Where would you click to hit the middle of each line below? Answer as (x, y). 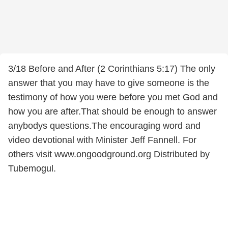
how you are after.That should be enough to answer (112, 111)
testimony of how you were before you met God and (113, 97)
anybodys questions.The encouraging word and (104, 126)
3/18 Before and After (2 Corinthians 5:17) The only (112, 69)
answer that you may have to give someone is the (109, 83)
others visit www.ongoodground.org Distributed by (109, 154)
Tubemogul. (32, 168)
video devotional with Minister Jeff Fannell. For (102, 140)
